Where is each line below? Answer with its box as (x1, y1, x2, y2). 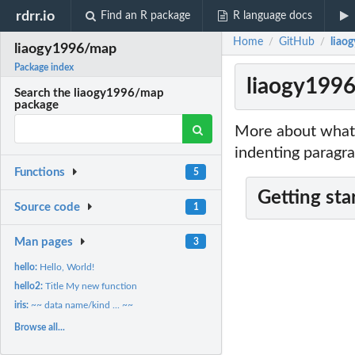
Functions (14, 166, 66, 179)
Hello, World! (40, 261, 95, 272)
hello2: (14, 281, 46, 291)
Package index (14, 63, 74, 73)
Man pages (14, 235, 74, 248)
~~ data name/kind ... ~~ (31, 300, 134, 310)
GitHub (279, 36, 315, 48)
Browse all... (14, 322, 66, 332)
